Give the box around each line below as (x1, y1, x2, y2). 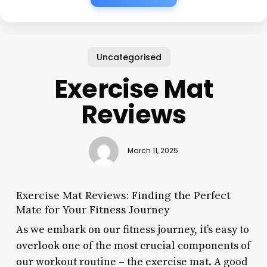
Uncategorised (96, 51, 162, 63)
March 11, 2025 (127, 146, 178, 156)
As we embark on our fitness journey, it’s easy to (15, 222, 249, 237)
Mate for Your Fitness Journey (15, 202, 169, 216)
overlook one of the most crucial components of (15, 238, 251, 253)
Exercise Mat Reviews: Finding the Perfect (15, 188, 231, 202)
